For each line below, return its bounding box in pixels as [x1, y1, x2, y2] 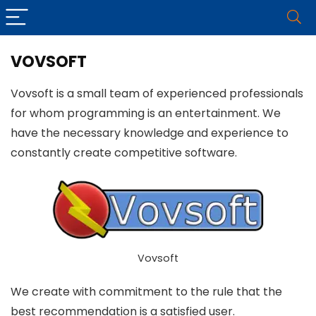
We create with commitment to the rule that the [11, 284, 282, 300]
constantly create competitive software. [11, 145, 237, 161]
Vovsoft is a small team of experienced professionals [11, 85, 303, 102]
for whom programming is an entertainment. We [11, 105, 281, 121]
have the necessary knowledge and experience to [11, 125, 288, 141]
